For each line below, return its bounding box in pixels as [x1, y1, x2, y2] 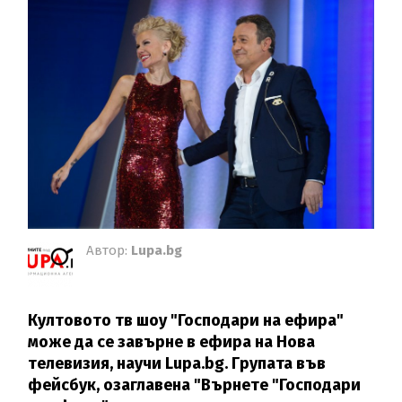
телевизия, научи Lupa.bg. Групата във [28, 353, 327, 373]
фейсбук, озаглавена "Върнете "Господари [28, 374, 362, 395]
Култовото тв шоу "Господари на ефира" [28, 310, 345, 330]
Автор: [86, 241, 132, 258]
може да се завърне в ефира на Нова [28, 331, 316, 352]
